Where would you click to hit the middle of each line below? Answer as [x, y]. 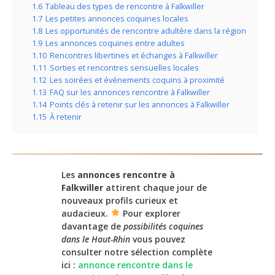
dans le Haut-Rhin [96, 239]
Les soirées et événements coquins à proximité [137, 80]
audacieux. [86, 214]
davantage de [92, 227]
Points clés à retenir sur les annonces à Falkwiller [140, 105]
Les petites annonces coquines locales [117, 19]
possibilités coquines [163, 227]
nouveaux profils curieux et [120, 201]
